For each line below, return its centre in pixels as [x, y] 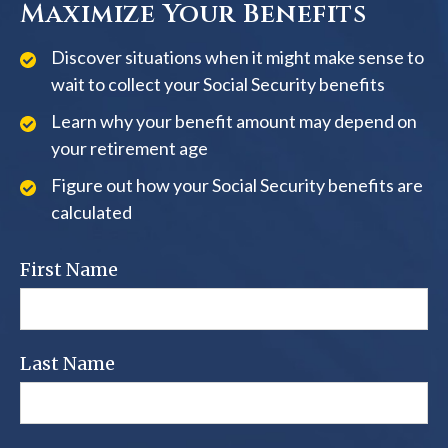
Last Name [67, 364]
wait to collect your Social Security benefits [218, 84]
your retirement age [129, 148]
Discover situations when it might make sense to [237, 57]
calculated [91, 212]
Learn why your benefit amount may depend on [234, 121]
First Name [69, 270]
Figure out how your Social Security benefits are [237, 185]
